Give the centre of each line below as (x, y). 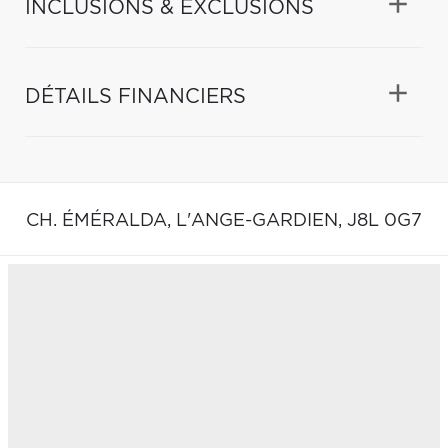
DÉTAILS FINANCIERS (135, 96)
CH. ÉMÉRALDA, (101, 220)
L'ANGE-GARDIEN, (261, 220)
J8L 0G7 (384, 220)
